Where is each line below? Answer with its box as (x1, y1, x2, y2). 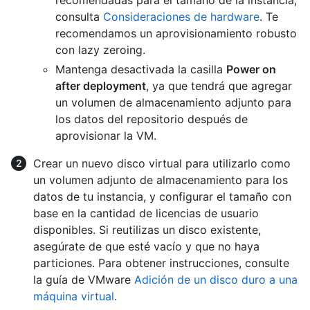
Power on (226, 62, 276, 76)
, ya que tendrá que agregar (146, 78, 292, 93)
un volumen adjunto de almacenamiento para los (33, 172, 288, 187)
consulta (55, 9, 103, 24)
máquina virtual (33, 289, 114, 303)
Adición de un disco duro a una (134, 272, 298, 286)
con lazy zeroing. (55, 42, 145, 57)
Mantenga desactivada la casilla (55, 62, 226, 76)
